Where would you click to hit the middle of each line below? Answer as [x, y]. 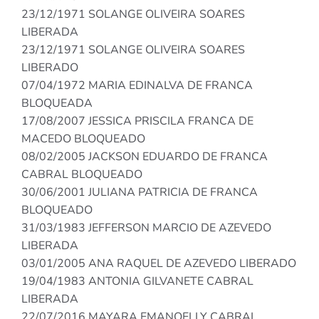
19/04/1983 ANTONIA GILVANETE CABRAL [137, 282]
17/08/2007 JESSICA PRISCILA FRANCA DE [137, 121]
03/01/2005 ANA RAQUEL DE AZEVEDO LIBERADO [159, 264]
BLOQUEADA [57, 104]
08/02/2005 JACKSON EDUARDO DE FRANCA [145, 157]
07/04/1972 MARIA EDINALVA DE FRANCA [137, 86]
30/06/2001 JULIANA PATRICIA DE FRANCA [140, 193]
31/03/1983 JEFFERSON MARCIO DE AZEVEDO [146, 228]
